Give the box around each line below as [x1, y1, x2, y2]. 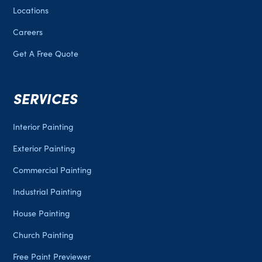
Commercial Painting [13, 164, 92, 176]
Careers [13, 26, 43, 38]
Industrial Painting [13, 186, 82, 198]
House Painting [13, 208, 71, 219]
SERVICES [13, 88, 78, 108]
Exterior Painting [13, 143, 76, 154]
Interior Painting [13, 121, 74, 133]
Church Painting [13, 229, 74, 241]
